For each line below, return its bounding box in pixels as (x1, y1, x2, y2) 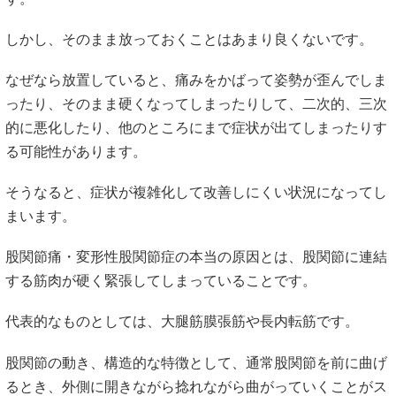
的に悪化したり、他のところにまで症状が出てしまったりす (5, 119, 387, 135)
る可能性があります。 (5, 143, 147, 159)
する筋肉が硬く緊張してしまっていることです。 (5, 273, 316, 289)
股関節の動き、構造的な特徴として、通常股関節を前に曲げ (5, 354, 387, 370)
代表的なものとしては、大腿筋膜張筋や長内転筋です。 (5, 314, 359, 330)
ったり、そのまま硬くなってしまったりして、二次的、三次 (5, 95, 387, 111)
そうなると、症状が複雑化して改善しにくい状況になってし (5, 185, 387, 201)
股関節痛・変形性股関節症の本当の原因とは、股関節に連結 (5, 249, 387, 265)
